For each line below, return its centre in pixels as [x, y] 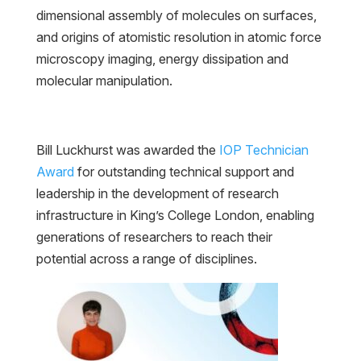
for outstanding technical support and [184, 172]
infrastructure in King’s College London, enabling [175, 216]
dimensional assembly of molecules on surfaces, [176, 16]
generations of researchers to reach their [154, 237]
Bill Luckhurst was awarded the [127, 150]
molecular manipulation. [104, 81]
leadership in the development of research [157, 194]
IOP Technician [263, 150]
